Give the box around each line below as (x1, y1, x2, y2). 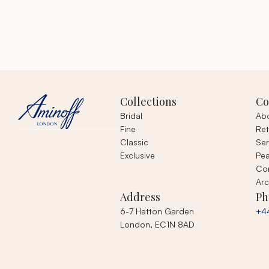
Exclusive (119, 150, 155, 160)
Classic (119, 137, 148, 147)
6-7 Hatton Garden (119, 205, 194, 216)
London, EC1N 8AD (119, 219, 195, 229)
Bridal (119, 110, 142, 121)
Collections (119, 94, 177, 109)
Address (119, 189, 160, 204)
